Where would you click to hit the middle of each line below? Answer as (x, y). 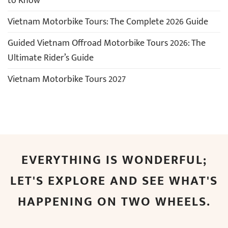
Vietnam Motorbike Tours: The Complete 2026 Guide (108, 22)
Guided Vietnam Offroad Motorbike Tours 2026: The (107, 43)
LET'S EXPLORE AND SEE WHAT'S (114, 181)
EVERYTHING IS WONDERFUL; (114, 160)
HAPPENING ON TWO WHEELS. (114, 202)
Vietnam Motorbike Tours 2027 (67, 79)
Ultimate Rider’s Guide (51, 58)
